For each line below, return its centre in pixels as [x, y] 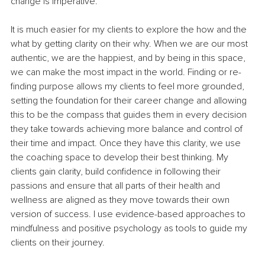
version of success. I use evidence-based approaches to [129, 214]
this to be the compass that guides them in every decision [130, 115]
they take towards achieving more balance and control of [128, 129]
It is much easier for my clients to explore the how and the [130, 30]
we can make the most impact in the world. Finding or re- [126, 72]
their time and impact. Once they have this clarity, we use [127, 143]
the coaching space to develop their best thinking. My [121, 158]
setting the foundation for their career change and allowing [130, 101]
